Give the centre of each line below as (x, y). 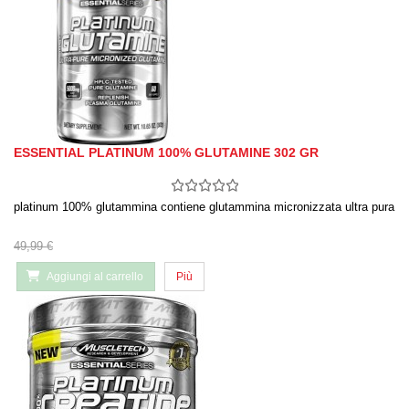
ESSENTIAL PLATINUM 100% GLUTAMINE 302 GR (166, 153)
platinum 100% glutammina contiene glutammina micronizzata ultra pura (204, 207)
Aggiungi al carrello (95, 277)
